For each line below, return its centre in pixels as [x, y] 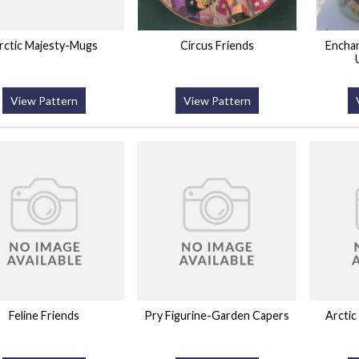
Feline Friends [44, 316]
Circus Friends [217, 46]
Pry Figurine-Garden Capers [217, 316]
